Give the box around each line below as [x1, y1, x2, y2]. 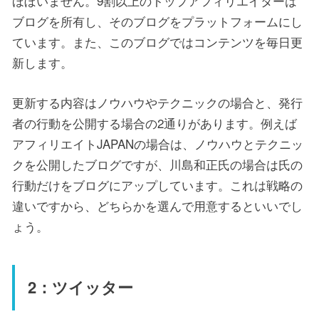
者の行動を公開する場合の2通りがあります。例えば [12, 114, 297, 132]
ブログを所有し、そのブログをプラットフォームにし [12, 12, 303, 31]
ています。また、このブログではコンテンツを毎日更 [12, 33, 303, 51]
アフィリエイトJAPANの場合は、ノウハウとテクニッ [12, 135, 303, 153]
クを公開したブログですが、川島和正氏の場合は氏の [12, 155, 303, 174]
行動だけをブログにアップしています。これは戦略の [12, 176, 303, 194]
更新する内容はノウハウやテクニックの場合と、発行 [12, 93, 303, 112]
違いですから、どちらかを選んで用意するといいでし [12, 197, 303, 215]
